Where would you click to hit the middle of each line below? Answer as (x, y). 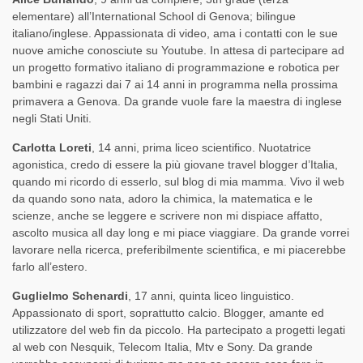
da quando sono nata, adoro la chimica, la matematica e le (162, 199)
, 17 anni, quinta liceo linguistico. (211, 296)
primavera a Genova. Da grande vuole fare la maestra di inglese (177, 102)
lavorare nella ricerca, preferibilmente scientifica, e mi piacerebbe (179, 250)
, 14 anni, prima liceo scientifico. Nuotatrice (201, 148)
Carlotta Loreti (52, 148)
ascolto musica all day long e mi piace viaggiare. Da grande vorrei (181, 233)
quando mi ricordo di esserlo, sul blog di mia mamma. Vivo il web (178, 182)
